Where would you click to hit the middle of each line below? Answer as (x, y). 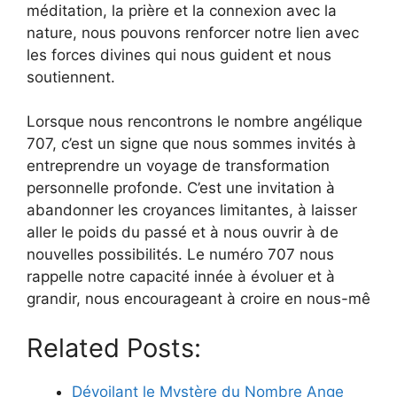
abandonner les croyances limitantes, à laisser (192, 210)
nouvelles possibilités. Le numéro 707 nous (180, 255)
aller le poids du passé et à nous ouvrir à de (183, 233)
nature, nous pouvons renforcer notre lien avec (193, 32)
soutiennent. (71, 77)
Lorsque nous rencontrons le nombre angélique (195, 122)
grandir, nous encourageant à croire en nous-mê (198, 299)
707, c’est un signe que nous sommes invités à (191, 144)
